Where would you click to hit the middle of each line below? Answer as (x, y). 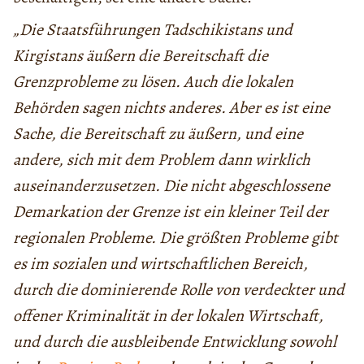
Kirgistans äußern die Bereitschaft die (141, 56)
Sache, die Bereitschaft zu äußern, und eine (158, 134)
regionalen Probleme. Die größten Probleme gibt (175, 238)
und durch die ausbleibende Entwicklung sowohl (175, 342)
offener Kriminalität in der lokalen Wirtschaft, (168, 316)
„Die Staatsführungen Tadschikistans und (153, 30)
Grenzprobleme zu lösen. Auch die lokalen (153, 82)
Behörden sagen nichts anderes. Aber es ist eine (171, 108)
